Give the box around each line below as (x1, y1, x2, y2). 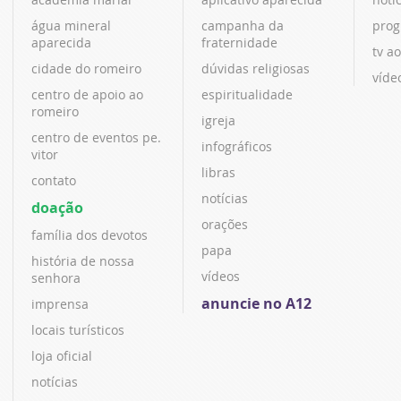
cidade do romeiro (31, 60, 141, 78)
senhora (31, 269, 81, 287)
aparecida (31, 34, 91, 52)
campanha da (201, 17, 285, 35)
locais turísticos (31, 321, 124, 339)
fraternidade (201, 34, 278, 52)
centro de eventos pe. (31, 129, 161, 147)
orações (201, 216, 249, 234)
